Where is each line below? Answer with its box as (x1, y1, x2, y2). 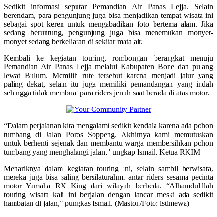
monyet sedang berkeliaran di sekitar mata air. (4, 37, 143, 46)
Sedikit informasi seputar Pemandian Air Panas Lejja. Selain (4, 2, 213, 11)
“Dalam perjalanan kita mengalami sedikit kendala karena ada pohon (4, 121, 213, 130)
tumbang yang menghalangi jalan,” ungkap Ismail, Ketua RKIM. (4, 147, 202, 156)
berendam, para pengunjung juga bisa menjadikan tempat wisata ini (4, 11, 213, 19)
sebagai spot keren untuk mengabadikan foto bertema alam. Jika (4, 19, 213, 28)
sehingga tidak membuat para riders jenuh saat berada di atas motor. (4, 88, 209, 97)
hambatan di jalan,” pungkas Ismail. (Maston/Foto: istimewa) (4, 199, 189, 207)
